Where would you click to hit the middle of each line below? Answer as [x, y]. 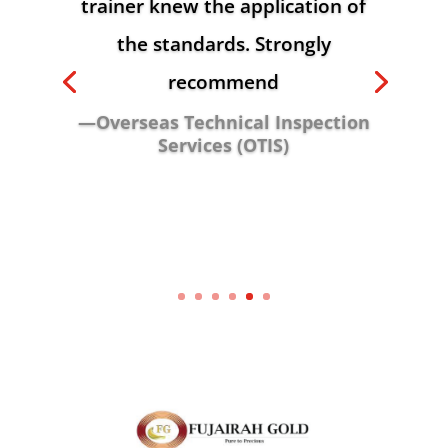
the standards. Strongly [223, 43]
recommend [224, 81]
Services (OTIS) [224, 144]
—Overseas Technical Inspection [223, 121]
